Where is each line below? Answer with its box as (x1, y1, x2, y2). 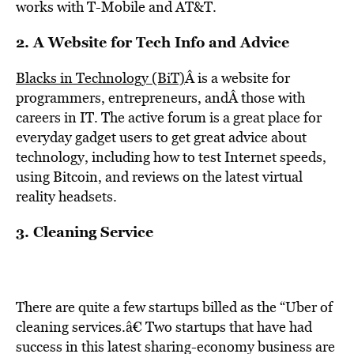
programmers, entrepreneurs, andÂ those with (16, 88, 305, 107)
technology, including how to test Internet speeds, (16, 147, 326, 167)
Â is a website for (185, 68, 290, 88)
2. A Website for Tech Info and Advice (16, 32, 289, 52)
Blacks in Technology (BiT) (16, 68, 185, 88)
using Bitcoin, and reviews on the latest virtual (16, 167, 303, 186)
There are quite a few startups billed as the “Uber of (16, 297, 333, 317)
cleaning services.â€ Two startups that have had (16, 317, 312, 337)
